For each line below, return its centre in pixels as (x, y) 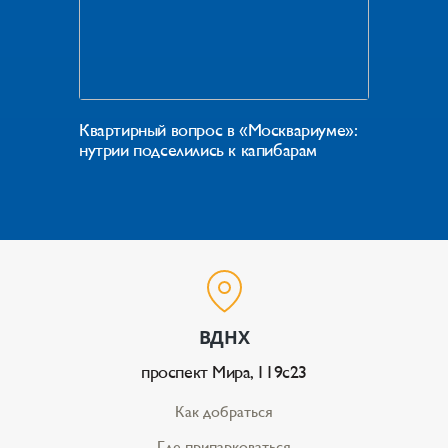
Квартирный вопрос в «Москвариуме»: (217, 129)
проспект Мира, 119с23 (224, 371)
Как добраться (224, 411)
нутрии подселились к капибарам (198, 149)
